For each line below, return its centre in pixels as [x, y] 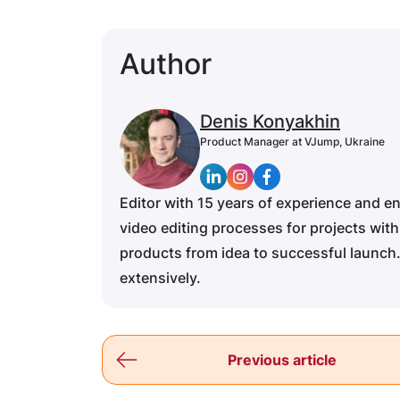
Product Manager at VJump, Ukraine [292, 141]
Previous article [282, 359]
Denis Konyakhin [270, 121]
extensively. [160, 277]
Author [166, 63]
